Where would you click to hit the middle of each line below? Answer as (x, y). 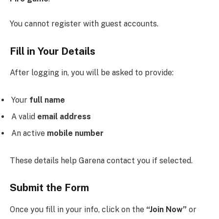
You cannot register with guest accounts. (84, 24)
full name (47, 100)
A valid (24, 116)
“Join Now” (166, 209)
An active (29, 133)
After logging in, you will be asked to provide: (92, 73)
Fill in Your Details (53, 51)
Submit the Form (49, 188)
